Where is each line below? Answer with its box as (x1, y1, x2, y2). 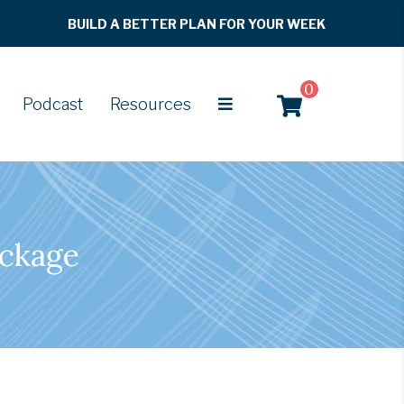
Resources (110, 95, 192, 115)
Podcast (23, 95, 84, 115)
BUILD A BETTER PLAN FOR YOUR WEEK (68, 16, 326, 32)
